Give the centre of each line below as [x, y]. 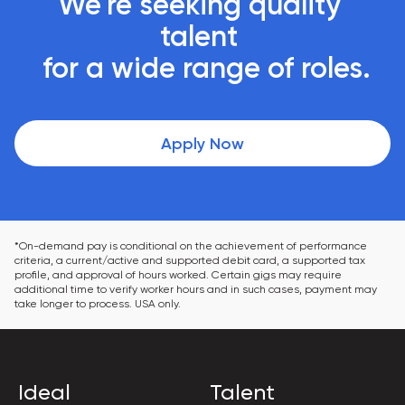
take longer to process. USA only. [98, 304]
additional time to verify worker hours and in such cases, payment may [197, 289]
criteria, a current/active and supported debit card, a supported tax [191, 260]
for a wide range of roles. [206, 68]
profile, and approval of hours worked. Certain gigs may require [179, 275]
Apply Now [202, 144]
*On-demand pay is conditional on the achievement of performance [192, 246]
